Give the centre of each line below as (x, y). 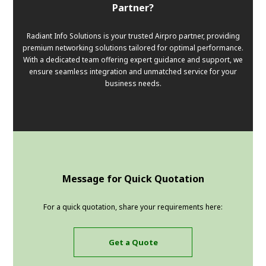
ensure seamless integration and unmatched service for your (133, 72)
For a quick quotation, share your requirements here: (133, 207)
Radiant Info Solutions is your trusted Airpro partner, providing (133, 36)
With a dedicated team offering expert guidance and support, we (133, 60)
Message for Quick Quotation (133, 179)
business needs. (133, 84)
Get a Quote (133, 242)
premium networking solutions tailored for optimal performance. (133, 48)
